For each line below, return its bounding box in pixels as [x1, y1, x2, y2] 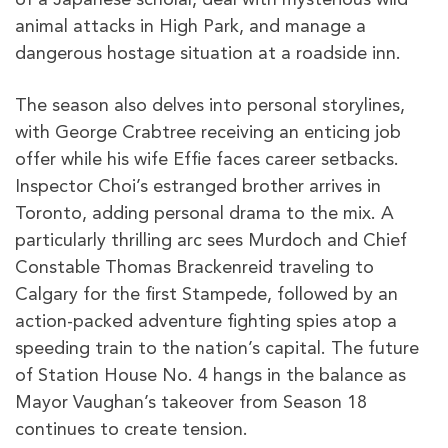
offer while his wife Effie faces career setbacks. [15, 150, 399, 169]
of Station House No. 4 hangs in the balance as [15, 366, 406, 385]
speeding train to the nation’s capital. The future [15, 339, 419, 358]
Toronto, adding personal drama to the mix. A [15, 204, 394, 223]
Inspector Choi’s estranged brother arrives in [15, 177, 381, 196]
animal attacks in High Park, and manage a [15, 17, 366, 36]
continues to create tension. [15, 420, 248, 439]
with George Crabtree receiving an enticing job [15, 123, 401, 142]
